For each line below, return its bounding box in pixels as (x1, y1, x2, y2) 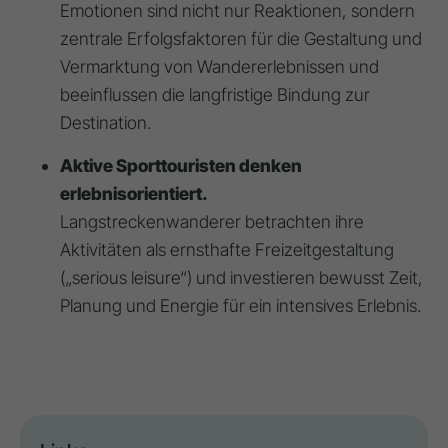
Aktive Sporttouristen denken (60, 155, 302, 177)
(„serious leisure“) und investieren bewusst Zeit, (60, 267, 423, 289)
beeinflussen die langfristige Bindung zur (60, 84, 370, 106)
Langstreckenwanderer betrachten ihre (60, 211, 364, 233)
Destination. (60, 112, 151, 134)
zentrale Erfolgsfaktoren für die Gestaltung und (60, 28, 422, 50)
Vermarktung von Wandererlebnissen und (60, 56, 379, 78)
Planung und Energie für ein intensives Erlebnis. (60, 295, 421, 317)
